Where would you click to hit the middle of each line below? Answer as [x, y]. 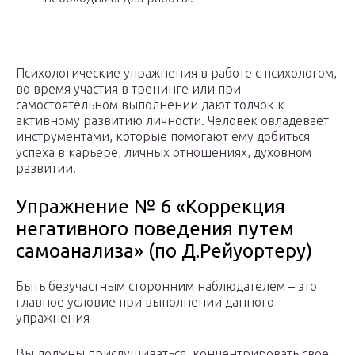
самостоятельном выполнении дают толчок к [150, 105]
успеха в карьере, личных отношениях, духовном [164, 153]
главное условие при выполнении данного [145, 302]
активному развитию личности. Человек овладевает [172, 121]
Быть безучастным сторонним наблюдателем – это [166, 286]
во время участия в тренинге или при [128, 89]
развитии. [46, 168]
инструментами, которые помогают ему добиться [163, 137]
